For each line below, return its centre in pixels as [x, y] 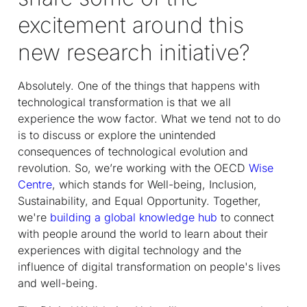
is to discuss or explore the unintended [117, 135]
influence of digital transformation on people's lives [149, 266]
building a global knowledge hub [134, 217]
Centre [35, 184]
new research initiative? [134, 52]
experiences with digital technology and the [130, 250]
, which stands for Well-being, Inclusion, [155, 184]
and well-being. [58, 283]
